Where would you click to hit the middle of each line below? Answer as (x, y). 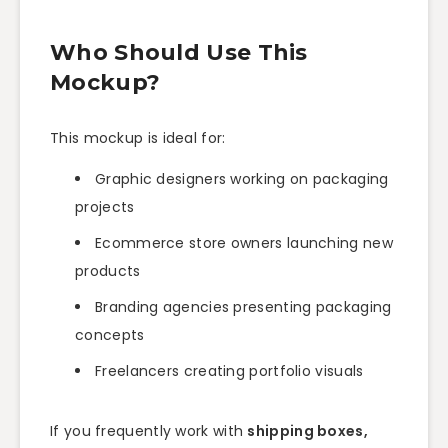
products (108, 270)
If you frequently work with (149, 430)
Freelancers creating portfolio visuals (229, 370)
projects (105, 206)
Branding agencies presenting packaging (243, 306)
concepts (110, 334)
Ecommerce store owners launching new (244, 242)
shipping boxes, (307, 430)
